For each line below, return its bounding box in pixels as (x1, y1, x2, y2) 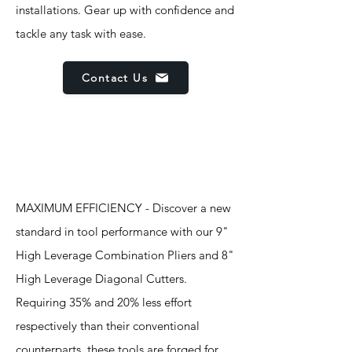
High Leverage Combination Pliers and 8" (16, 247, 234, 262)
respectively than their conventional (16, 318, 200, 333)
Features (28, 150, 90, 169)
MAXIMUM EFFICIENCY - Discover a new (16, 200, 231, 215)
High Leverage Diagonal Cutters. (16, 271, 187, 286)
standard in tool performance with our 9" (16, 224, 229, 239)
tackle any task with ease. (16, 26, 146, 41)
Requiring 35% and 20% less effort (16, 295, 192, 310)
